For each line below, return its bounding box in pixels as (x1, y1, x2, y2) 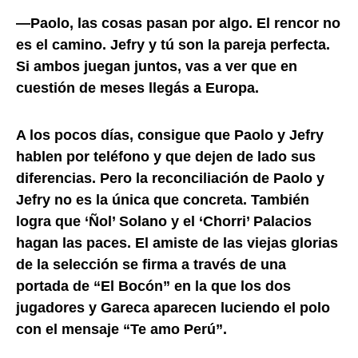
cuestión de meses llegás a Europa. (16, 79, 259, 96)
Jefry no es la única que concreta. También (16, 191, 309, 208)
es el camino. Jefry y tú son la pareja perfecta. (16, 36, 330, 53)
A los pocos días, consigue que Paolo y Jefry (16, 126, 324, 143)
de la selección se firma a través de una (16, 256, 286, 272)
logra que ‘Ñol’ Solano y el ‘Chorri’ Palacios (16, 213, 312, 229)
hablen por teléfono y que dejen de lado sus (16, 148, 316, 165)
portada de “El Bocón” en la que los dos (16, 277, 291, 294)
